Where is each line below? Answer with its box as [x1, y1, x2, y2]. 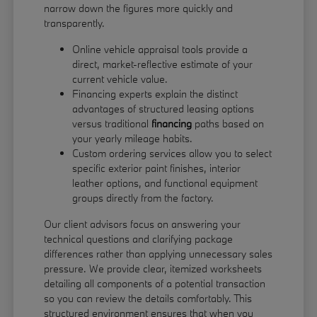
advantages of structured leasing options [72, 102, 255, 116]
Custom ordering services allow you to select [72, 146, 272, 161]
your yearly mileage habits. [72, 132, 193, 146]
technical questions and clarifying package [44, 232, 234, 246]
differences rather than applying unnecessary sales [44, 247, 273, 261]
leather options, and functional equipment [72, 176, 258, 190]
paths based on [192, 117, 265, 131]
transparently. [44, 16, 105, 30]
